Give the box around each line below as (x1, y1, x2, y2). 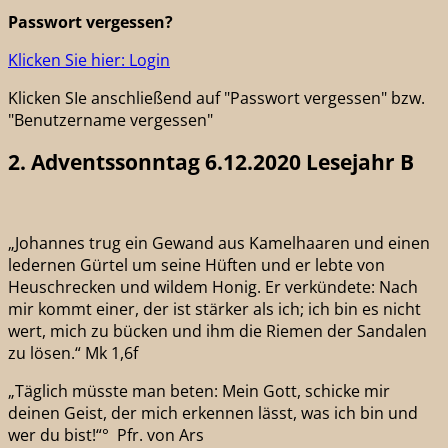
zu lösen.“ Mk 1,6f (8, 341, 138, 364)
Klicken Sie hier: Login (8, 49, 170, 71)
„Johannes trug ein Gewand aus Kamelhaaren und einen (8, 231, 430, 254)
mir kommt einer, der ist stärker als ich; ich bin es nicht (8, 297, 421, 320)
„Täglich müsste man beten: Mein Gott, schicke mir (8, 379, 390, 402)
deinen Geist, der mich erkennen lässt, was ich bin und (8, 401, 418, 424)
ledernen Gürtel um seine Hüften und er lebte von (8, 253, 385, 276)
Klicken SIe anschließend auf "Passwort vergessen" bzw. (8, 87, 425, 109)
